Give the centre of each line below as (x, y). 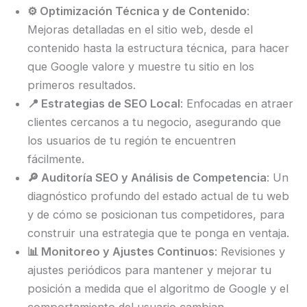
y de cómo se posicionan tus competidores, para (156, 215)
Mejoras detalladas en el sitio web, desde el (140, 30)
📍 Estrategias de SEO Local (104, 104)
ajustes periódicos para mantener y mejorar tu (149, 270)
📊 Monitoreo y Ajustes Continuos (121, 252)
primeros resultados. (82, 85)
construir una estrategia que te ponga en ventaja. (158, 233)
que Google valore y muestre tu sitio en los (141, 67)
